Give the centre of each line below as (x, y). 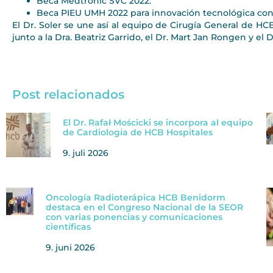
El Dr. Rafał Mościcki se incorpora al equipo (158, 123)
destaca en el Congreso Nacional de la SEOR (144, 207)
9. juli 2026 (85, 153)
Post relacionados (68, 95)
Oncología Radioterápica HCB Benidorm (135, 198)
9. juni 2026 (70, 248)
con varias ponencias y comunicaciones (134, 217)
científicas (68, 227)
